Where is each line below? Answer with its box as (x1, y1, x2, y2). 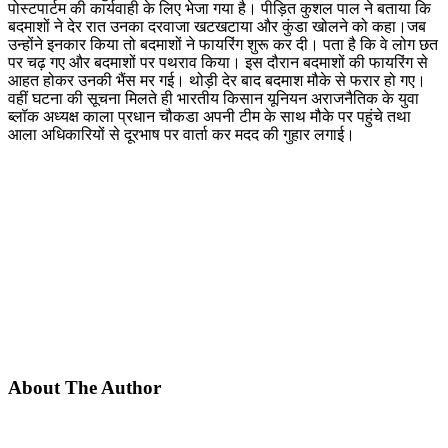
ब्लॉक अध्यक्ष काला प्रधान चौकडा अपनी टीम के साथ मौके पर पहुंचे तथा (8, 107, 411, 125)
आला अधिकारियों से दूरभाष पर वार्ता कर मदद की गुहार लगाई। (8, 125, 355, 143)
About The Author (8, 376, 161, 398)
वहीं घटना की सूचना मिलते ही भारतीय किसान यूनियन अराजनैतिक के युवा (8, 89, 419, 107)
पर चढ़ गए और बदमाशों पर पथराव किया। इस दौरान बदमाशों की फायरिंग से (8, 53, 428, 71)
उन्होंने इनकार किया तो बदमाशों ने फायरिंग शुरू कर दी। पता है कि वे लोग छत (8, 35, 438, 53)
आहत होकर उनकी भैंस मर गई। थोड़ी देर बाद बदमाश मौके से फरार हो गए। (8, 71, 426, 89)
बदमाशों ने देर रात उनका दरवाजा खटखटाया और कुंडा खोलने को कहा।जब (8, 17, 426, 35)
